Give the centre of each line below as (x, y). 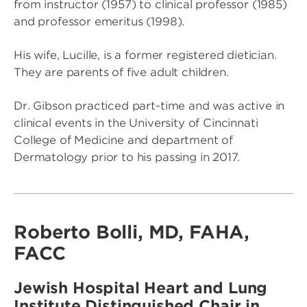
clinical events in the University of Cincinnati (136, 123)
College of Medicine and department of (124, 140)
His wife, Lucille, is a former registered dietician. (145, 56)
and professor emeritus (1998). (99, 22)
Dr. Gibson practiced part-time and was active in (149, 106)
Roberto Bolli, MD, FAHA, (132, 232)
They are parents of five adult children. (121, 73)
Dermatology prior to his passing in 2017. (127, 158)
